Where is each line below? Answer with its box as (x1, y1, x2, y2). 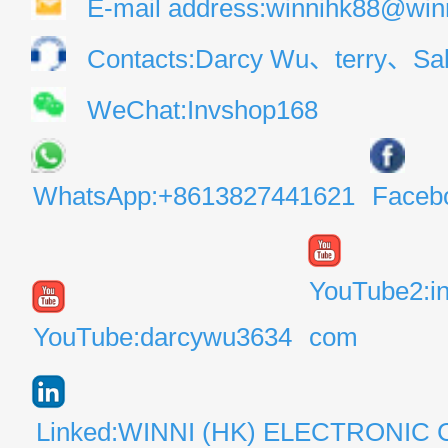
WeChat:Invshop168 (86, 95, 318, 125)
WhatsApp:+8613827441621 (33, 181, 356, 211)
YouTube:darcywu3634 (32, 322, 292, 352)
